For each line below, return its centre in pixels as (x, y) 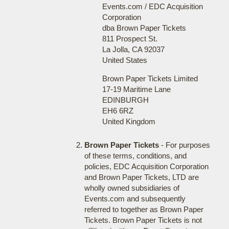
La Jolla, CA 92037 (133, 49)
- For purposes (184, 145)
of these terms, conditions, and (135, 156)
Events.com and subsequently (135, 199)
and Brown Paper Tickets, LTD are (141, 177)
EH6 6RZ (118, 111)
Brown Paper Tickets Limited (150, 78)
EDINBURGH (125, 100)
